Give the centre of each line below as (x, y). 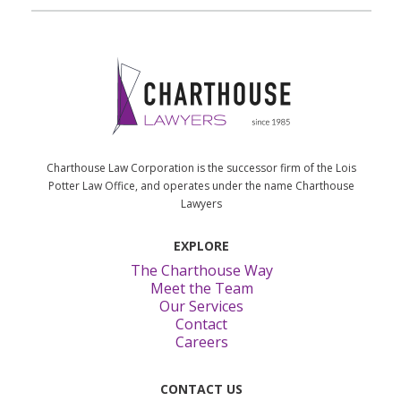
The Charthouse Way (201, 270)
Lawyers (201, 204)
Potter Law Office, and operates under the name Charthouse (201, 186)
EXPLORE (201, 246)
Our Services (201, 306)
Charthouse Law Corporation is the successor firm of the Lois (201, 168)
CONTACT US (201, 389)
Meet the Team (201, 288)
